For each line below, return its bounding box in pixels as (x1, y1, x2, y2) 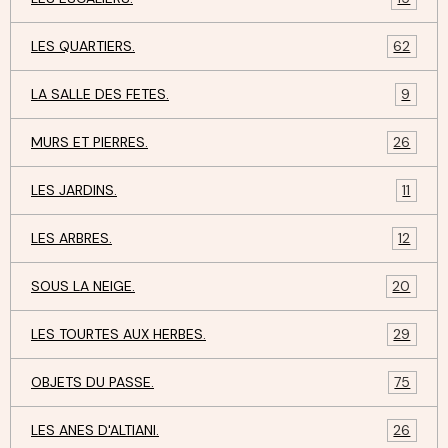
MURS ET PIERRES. (31, 132, 148, 151)
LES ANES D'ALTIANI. (31, 420, 159, 439)
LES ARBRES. (31, 228, 112, 247)
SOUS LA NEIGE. (31, 276, 135, 295)
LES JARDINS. (31, 180, 117, 199)
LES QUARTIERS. (31, 36, 135, 55)
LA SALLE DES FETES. (31, 84, 169, 103)
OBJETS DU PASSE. (31, 372, 154, 391)
